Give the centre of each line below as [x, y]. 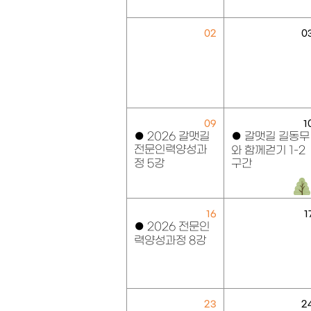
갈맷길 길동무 [277, 137]
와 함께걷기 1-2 [268, 151]
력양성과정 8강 [170, 241]
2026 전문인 [178, 227]
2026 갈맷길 [178, 137]
